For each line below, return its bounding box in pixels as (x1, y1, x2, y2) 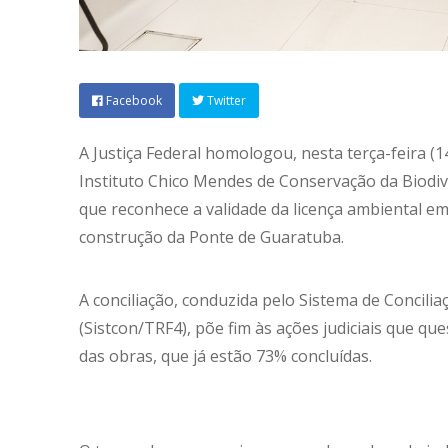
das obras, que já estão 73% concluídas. (79, 344, 372, 367)
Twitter (204, 91, 246, 109)
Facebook (103, 91, 162, 109)
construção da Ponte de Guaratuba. (79, 225, 344, 248)
